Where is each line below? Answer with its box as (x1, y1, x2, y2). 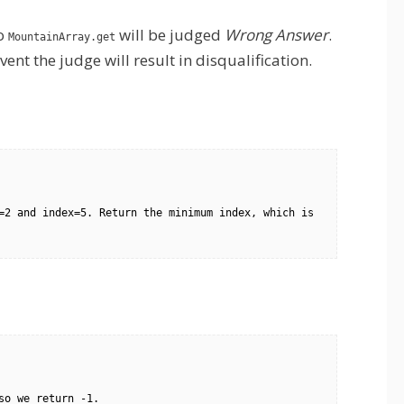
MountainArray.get (8, 31, 115, 43)
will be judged (115, 24, 225, 45)
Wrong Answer (225, 24, 328, 45)
